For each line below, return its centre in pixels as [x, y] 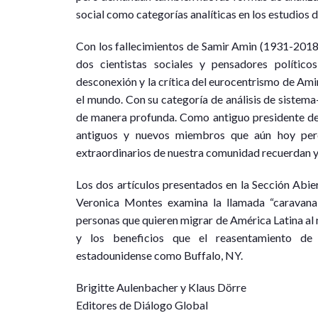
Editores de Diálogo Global [142, 305]
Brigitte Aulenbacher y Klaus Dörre [161, 287]
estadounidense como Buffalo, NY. [159, 256]
